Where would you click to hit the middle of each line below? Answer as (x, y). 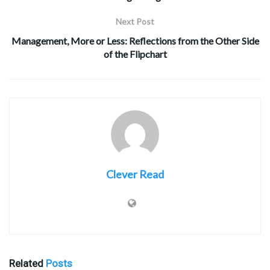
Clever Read (135, 174)
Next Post (135, 22)
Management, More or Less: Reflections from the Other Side (135, 41)
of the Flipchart (135, 54)
